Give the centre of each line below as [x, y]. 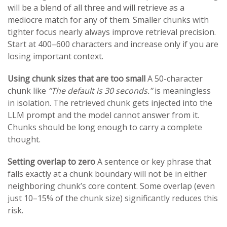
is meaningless [182, 90]
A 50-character [174, 78]
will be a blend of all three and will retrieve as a [96, 7]
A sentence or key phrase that [153, 161]
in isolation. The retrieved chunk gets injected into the [110, 103]
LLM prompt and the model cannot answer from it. [103, 115]
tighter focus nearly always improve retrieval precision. [112, 32]
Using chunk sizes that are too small [77, 78]
